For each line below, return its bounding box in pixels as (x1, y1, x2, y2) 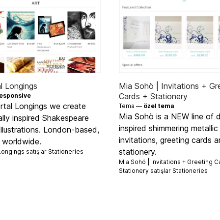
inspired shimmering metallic (119, 123, 218, 133)
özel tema (143, 102, 174, 110)
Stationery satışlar (119, 166, 172, 174)
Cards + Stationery (119, 91, 188, 101)
